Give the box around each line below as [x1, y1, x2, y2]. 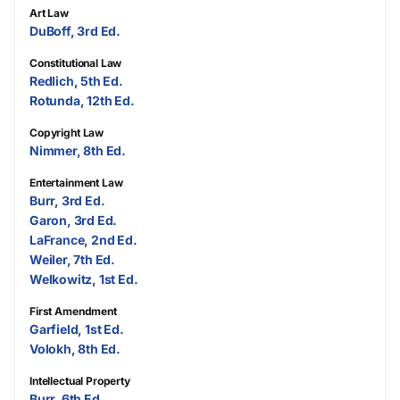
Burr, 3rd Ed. [29, 192, 105, 208]
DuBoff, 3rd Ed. [29, 22, 121, 38]
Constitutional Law [29, 55, 122, 70]
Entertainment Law [29, 175, 123, 189]
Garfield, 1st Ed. [29, 321, 124, 337]
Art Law [29, 5, 69, 20]
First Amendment [29, 304, 117, 318]
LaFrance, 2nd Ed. [29, 231, 137, 247]
